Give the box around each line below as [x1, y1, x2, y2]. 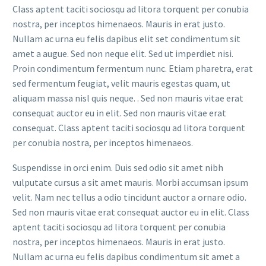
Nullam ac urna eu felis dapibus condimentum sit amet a [12, 251, 240, 263]
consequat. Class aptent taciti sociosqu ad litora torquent [12, 121, 245, 134]
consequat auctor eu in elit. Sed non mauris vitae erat [12, 106, 226, 119]
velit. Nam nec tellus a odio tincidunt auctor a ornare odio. [12, 191, 246, 204]
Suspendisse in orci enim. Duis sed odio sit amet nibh [12, 161, 223, 174]
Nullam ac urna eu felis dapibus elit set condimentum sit [12, 32, 240, 45]
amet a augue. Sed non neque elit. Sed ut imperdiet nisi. [12, 47, 233, 59]
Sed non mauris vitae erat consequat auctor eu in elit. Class [12, 206, 249, 218]
